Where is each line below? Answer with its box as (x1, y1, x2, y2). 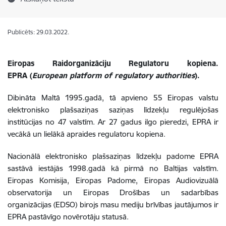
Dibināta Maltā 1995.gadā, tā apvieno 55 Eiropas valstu (8, 93, 218, 102)
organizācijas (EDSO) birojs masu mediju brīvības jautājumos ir (8, 200, 218, 209)
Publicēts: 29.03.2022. (8, 28, 69, 36)
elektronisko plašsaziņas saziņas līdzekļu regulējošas (8, 105, 218, 115)
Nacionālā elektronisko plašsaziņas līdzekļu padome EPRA (8, 151, 218, 161)
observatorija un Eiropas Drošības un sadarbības (8, 188, 218, 197)
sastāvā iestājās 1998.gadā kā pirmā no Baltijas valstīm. (8, 163, 218, 173)
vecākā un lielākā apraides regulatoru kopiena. (8, 129, 165, 139)
